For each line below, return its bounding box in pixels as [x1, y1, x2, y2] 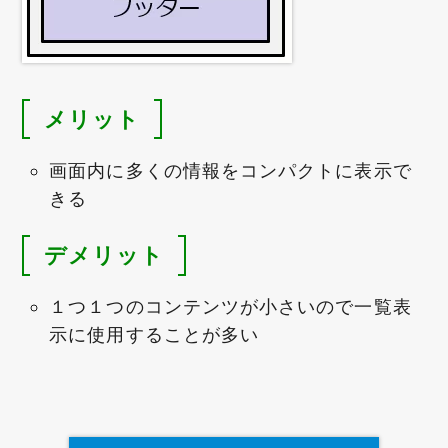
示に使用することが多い [49, 324, 260, 346]
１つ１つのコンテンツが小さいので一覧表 [49, 296, 412, 318]
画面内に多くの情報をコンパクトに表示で [49, 160, 412, 182]
